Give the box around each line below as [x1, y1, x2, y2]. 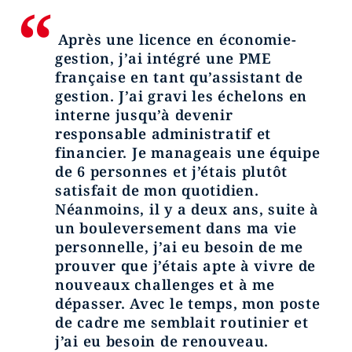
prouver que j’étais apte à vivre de [55, 256, 317, 275]
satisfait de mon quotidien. [55, 181, 259, 200]
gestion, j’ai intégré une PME [55, 49, 272, 68]
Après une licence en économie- [55, 30, 297, 49]
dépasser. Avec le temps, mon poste [55, 294, 321, 313]
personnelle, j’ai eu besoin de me [55, 237, 303, 256]
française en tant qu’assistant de [55, 68, 303, 86]
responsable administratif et [55, 124, 272, 143]
